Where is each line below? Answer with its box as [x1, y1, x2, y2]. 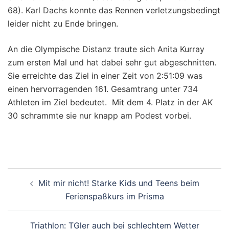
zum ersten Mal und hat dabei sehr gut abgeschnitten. [8, 57, 216, 67]
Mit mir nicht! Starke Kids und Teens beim [38, 178, 199, 188]
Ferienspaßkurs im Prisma [65, 191, 164, 201]
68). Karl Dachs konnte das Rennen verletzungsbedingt [8, 5, 220, 15]
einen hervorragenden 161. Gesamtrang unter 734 [8, 84, 198, 94]
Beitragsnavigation [7, 167, 120, 182]
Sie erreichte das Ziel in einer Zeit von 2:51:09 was [8, 71, 202, 81]
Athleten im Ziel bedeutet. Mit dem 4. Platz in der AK [8, 97, 213, 107]
